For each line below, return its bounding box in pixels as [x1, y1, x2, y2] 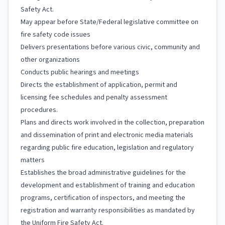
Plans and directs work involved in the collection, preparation [21, 118, 204, 128]
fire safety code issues [21, 30, 90, 40]
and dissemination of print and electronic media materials [21, 130, 193, 140]
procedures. [21, 105, 58, 115]
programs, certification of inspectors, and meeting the [21, 193, 185, 203]
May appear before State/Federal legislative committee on [21, 17, 198, 27]
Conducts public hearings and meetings [21, 67, 139, 77]
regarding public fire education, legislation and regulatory [21, 143, 194, 153]
